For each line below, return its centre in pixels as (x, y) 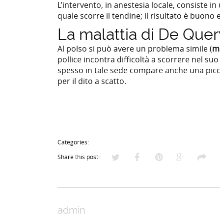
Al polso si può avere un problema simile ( (135, 48)
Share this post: (79, 156)
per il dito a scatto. (92, 81)
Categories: (73, 142)
